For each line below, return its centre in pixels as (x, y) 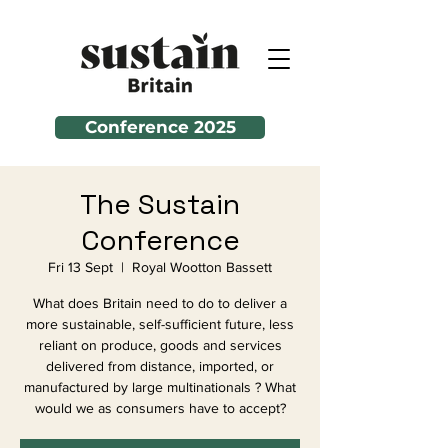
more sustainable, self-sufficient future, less (160, 324)
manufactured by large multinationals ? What (160, 387)
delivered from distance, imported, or (160, 366)
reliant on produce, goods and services (160, 345)
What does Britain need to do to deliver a (160, 303)
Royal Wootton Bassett (202, 267)
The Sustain (160, 204)
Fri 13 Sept (80, 267)
